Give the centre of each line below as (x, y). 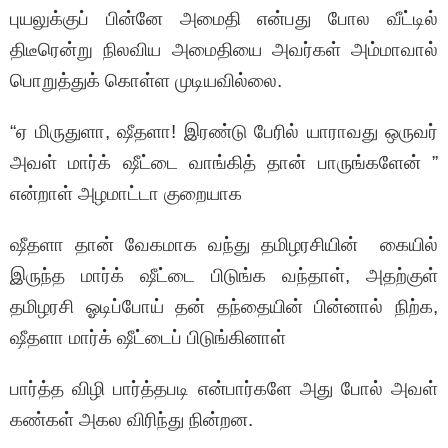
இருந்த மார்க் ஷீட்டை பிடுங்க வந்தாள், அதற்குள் (224, 276)
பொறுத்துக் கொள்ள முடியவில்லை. (146, 81)
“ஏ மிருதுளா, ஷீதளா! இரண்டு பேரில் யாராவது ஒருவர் (224, 132)
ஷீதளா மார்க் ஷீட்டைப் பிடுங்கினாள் (148, 338)
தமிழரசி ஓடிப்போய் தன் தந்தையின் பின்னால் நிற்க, (224, 307)
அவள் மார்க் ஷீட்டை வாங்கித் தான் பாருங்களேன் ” (224, 163)
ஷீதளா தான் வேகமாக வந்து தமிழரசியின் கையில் (224, 245)
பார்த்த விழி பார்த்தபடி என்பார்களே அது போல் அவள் (224, 389)
